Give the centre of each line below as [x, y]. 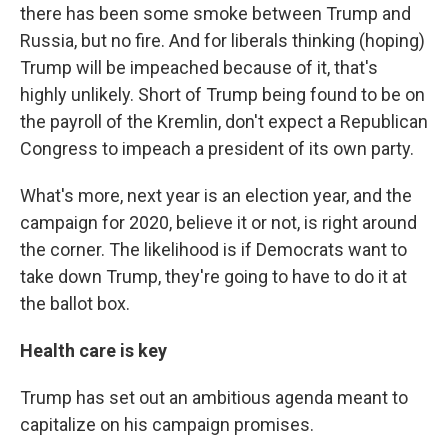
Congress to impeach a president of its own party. [217, 149]
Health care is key [93, 351]
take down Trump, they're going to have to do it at [213, 277]
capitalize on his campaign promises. [167, 425]
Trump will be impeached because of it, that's [199, 68]
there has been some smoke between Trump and [215, 14]
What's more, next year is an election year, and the [216, 196]
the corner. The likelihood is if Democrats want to [213, 250]
